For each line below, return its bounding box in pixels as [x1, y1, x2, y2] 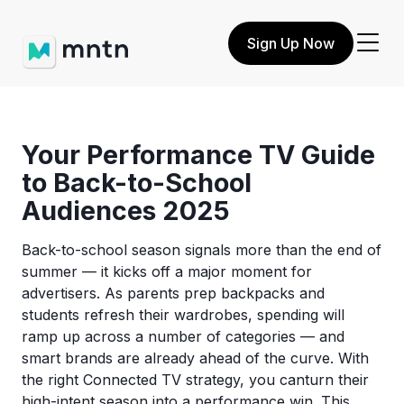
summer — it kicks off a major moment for [22, 262, 312, 280]
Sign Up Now [247, 34, 335, 52]
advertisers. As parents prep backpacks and [22, 284, 325, 302]
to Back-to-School [22, 167, 252, 198]
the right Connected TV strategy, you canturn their [22, 371, 369, 389]
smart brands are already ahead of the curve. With [22, 349, 369, 367]
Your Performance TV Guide [22, 139, 375, 170]
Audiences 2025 [22, 195, 230, 226]
